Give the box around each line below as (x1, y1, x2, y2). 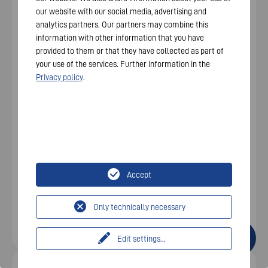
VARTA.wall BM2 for (36, 146, 96, 154)
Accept (127, 170, 151, 179)
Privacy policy (36, 72, 83, 82)
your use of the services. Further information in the (36, 59, 210, 69)
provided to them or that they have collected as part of (36, 46, 224, 56)
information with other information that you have (36, 33, 204, 42)
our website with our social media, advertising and (36, 7, 206, 16)
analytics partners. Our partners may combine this (36, 20, 208, 29)
